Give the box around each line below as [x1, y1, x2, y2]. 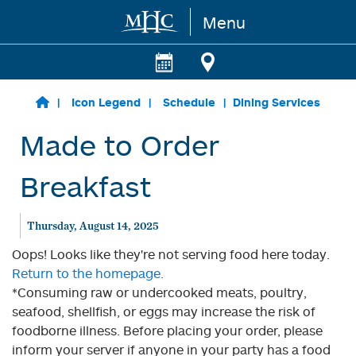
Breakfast [20, 168, 151, 203]
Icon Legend [71, 95, 141, 109]
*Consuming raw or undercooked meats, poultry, [12, 284, 307, 300]
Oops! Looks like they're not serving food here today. [12, 246, 330, 262]
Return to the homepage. [12, 265, 164, 281]
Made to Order [20, 127, 219, 162]
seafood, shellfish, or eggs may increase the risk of [12, 304, 315, 319]
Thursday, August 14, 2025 [26, 219, 159, 232]
